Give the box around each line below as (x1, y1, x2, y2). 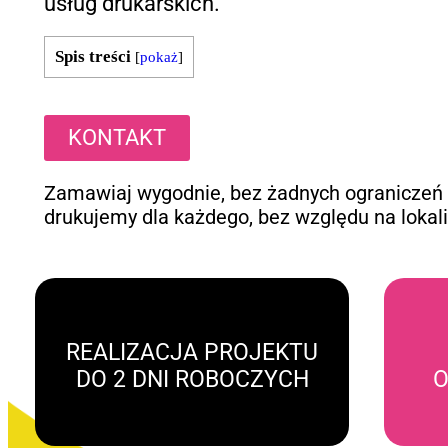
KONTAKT (68, 125, 167, 151)
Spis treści (55, 47, 132, 67)
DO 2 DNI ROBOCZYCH (75, 366, 309, 394)
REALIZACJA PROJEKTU (66, 339, 319, 367)
